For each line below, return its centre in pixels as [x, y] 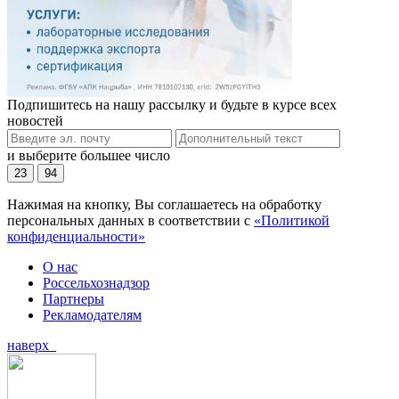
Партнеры [73, 299]
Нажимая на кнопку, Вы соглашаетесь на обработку [164, 205]
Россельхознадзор [96, 283]
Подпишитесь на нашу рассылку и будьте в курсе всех [172, 105]
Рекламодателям [92, 315]
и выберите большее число [89, 156]
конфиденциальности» [76, 237]
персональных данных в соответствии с [130, 221]
